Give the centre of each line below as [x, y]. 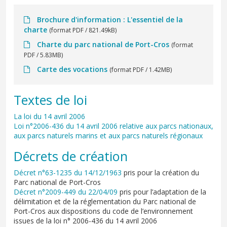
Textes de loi [50, 100]
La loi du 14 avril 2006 [50, 117]
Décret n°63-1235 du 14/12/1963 [68, 173]
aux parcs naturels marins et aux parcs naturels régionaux [110, 136]
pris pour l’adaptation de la [162, 192]
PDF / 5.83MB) [43, 55]
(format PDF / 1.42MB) [141, 70]
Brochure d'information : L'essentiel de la [109, 20]
